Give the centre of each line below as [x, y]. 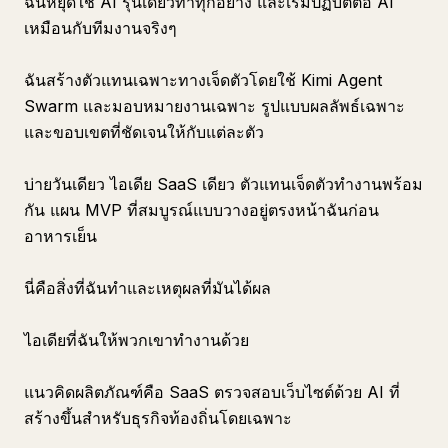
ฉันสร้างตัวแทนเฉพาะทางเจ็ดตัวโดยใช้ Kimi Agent [203, 80]
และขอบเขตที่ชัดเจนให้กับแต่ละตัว [144, 132]
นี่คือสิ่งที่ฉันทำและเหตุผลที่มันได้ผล [147, 288]
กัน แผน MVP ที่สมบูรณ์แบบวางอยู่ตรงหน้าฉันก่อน [201, 210]
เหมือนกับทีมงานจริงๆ [100, 28]
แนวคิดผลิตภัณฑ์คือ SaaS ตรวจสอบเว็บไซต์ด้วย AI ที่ [212, 392]
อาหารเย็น [60, 236]
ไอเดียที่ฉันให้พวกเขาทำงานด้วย [136, 340]
